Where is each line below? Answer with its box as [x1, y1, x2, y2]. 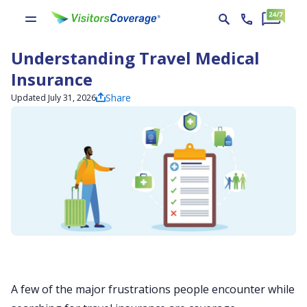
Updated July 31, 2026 [11, 92, 96, 103]
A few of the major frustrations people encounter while [11, 282, 295, 297]
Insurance [11, 68, 93, 90]
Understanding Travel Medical [11, 47, 260, 69]
